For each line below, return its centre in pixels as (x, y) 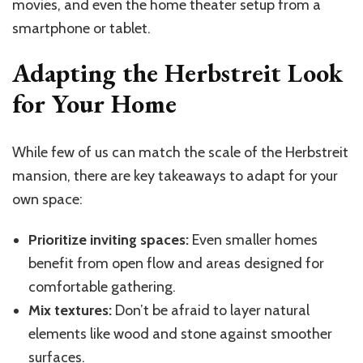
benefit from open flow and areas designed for (176, 263)
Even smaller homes (253, 239)
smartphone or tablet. (81, 29)
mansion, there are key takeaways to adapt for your (175, 175)
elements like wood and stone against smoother (180, 333)
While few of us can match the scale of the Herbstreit (180, 152)
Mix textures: (70, 310)
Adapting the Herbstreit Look (177, 73)
